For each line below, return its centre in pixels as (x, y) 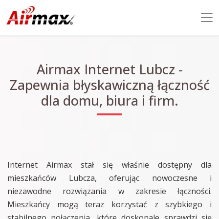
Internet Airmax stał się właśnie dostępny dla (109, 165)
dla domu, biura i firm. (109, 100)
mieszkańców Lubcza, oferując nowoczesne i (109, 178)
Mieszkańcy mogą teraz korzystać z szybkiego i (109, 204)
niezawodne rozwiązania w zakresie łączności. (109, 191)
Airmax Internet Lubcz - (109, 69)
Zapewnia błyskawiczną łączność (109, 85)
